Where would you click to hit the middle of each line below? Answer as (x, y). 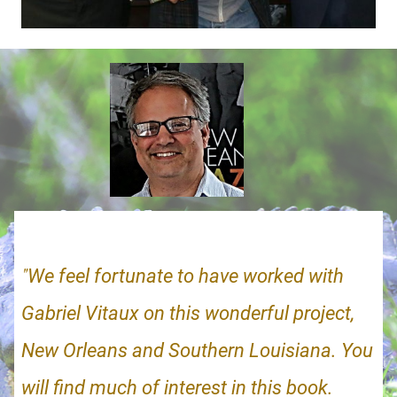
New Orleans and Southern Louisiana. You (197, 350)
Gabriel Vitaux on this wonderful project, (190, 313)
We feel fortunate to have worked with (186, 276)
